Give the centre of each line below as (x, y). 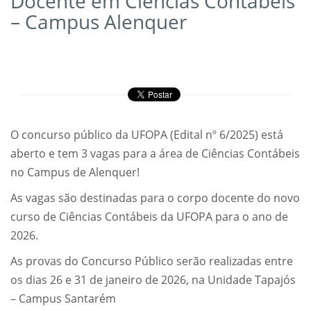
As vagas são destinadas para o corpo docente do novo (155, 198)
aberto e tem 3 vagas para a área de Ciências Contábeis (155, 154)
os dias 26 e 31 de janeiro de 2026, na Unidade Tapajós (153, 280)
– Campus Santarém (63, 299)
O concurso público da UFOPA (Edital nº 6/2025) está (147, 135)
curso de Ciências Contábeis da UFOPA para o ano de (149, 217)
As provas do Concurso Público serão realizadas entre (152, 261)
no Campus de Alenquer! (75, 173)
